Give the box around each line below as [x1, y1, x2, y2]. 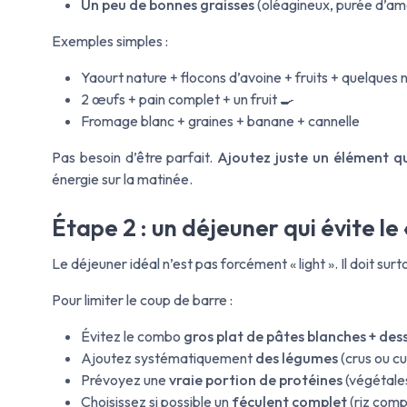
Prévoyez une [81, 370, 169, 389]
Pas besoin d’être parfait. [52, 148, 218, 167]
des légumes [255, 348, 338, 367]
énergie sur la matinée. [52, 170, 193, 189]
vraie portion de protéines [169, 370, 342, 389]
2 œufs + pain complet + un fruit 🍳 [81, 90, 294, 109]
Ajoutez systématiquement [81, 348, 255, 367]
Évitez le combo [81, 326, 184, 345]
